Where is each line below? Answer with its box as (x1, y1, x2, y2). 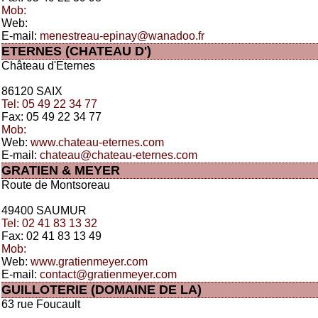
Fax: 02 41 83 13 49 (1, 230, 102, 242)
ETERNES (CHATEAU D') (1, 44, 151, 58)
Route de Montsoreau (1, 179, 110, 191)
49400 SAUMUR (1, 204, 87, 216)
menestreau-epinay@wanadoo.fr (40, 30, 204, 42)
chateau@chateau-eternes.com (40, 149, 197, 161)
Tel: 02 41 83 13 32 (1, 217, 97, 229)
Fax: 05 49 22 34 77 (1, 111, 102, 123)
